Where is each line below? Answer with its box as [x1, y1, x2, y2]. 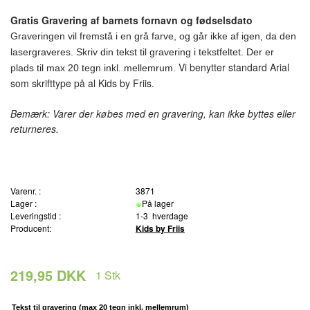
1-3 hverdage [135, 209, 188, 221]
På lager [141, 197, 176, 209]
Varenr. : [10, 184, 41, 197]
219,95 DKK [10, 264, 86, 285]
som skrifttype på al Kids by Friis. [10, 75, 154, 90]
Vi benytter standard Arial [179, 60, 289, 74]
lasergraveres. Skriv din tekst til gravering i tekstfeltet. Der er [10, 46, 274, 57]
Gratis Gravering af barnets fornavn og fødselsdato [10, 12, 253, 27]
